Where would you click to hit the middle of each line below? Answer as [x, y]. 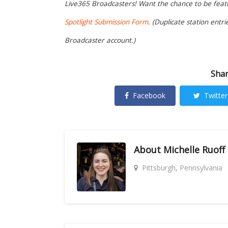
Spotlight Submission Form [106, 22]
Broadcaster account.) [100, 40]
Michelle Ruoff [194, 150]
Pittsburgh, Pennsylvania [182, 168]
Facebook [149, 95]
